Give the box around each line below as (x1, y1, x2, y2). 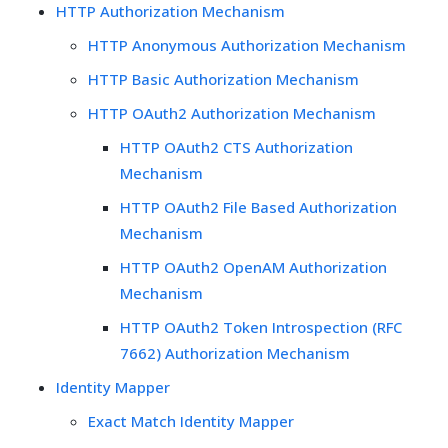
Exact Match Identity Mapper (88, 410, 294, 431)
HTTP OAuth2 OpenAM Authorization (120, 256, 387, 277)
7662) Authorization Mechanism (120, 342, 350, 363)
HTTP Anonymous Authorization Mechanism (88, 34, 406, 55)
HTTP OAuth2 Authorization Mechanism (88, 102, 376, 123)
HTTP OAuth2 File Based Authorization (120, 196, 397, 217)
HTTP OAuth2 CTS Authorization (120, 136, 353, 157)
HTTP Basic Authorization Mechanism (88, 68, 359, 89)
